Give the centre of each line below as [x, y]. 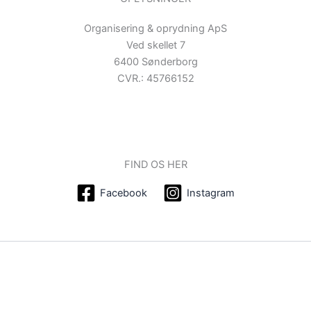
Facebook [123, 193]
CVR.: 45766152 [155, 78]
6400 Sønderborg [155, 61]
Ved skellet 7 [155, 45]
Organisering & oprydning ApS [155, 28]
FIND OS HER [155, 165]
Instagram [211, 193]
